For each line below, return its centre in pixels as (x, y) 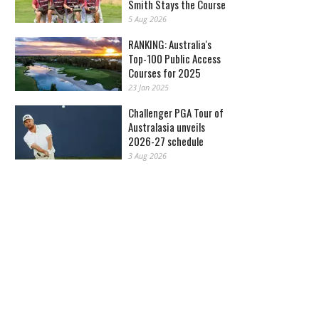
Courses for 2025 (164, 72)
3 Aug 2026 (147, 155)
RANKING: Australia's (170, 44)
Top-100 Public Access (174, 58)
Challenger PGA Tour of (176, 112)
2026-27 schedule (166, 141)
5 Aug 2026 (147, 19)
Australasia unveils (167, 126)
